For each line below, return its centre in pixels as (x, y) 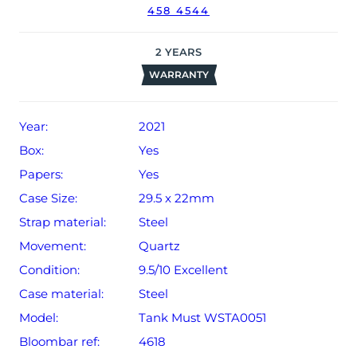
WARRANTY (178, 75)
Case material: (61, 294)
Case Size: (48, 198)
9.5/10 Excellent (183, 270)
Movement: (53, 246)
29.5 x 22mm (177, 198)
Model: (39, 318)
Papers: (41, 175)
